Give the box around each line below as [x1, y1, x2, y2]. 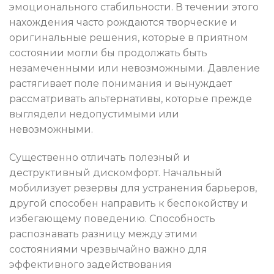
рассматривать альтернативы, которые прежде [9, 92, 252, 105]
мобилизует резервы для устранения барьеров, [9, 182, 257, 194]
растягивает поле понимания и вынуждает [9, 77, 232, 89]
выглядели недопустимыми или [9, 108, 179, 120]
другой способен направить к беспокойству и [9, 197, 248, 209]
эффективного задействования [9, 258, 172, 270]
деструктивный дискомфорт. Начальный [9, 166, 222, 179]
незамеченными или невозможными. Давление [9, 62, 260, 74]
